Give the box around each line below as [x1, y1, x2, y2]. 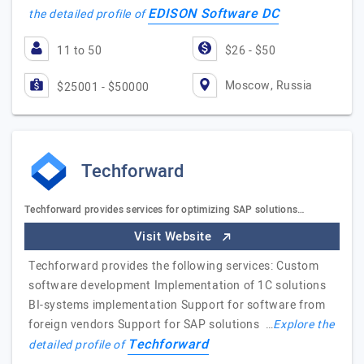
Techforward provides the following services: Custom [28, 258, 319, 275]
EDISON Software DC [148, 4, 279, 24]
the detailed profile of [28, 6, 149, 23]
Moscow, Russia [224, 76, 313, 94]
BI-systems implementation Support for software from [28, 297, 326, 314]
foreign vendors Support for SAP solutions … [28, 316, 274, 333]
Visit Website [133, 227, 215, 245]
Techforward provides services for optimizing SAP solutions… [24, 202, 305, 217]
